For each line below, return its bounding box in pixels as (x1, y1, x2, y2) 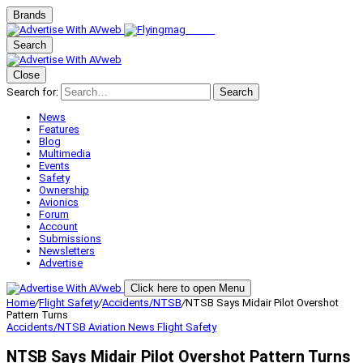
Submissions (39, 233, 101, 245)
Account (39, 220, 78, 233)
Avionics (39, 196, 79, 208)
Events (39, 160, 70, 172)
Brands (13, 9, 46, 21)
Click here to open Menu (130, 282, 245, 294)
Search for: (6, 86, 58, 98)
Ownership (39, 184, 89, 196)
